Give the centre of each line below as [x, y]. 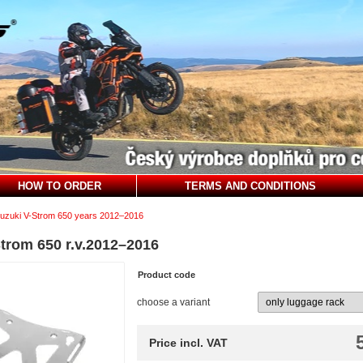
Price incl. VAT [188, 343]
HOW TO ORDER [60, 186]
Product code [166, 275]
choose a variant [173, 302]
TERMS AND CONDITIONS [250, 186]
